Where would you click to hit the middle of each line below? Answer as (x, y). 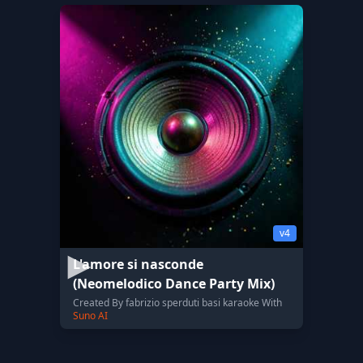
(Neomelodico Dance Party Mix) (174, 284)
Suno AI (90, 316)
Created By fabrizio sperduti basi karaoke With (177, 303)
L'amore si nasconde (138, 264)
